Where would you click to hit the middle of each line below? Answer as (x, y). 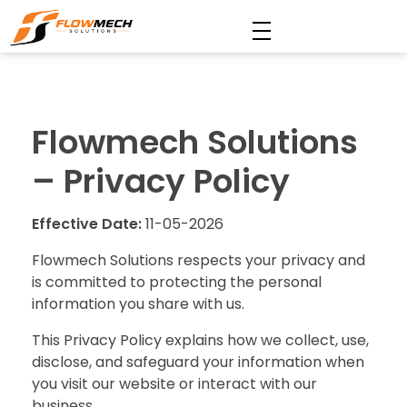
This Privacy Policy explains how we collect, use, (200, 341)
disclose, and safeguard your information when (198, 362)
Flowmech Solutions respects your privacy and (199, 261)
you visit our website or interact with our (174, 384)
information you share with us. (138, 304)
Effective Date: (87, 224)
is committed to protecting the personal (177, 283)
